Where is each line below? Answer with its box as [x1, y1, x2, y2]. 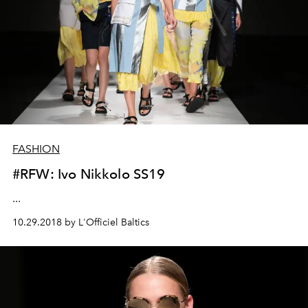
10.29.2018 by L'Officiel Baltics [12, 216, 149, 228]
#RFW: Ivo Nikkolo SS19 [12, 165, 166, 182]
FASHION [12, 142, 60, 155]
